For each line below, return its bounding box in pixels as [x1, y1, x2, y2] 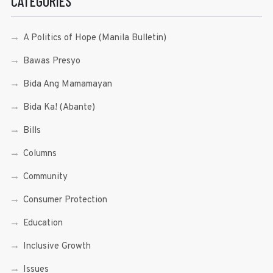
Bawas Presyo [23, 55, 80, 67]
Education [23, 218, 63, 229]
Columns [23, 148, 57, 160]
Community [23, 171, 68, 183]
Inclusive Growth [23, 241, 91, 252]
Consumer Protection [23, 194, 107, 206]
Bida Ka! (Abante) [23, 102, 95, 113]
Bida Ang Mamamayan [23, 79, 112, 90]
